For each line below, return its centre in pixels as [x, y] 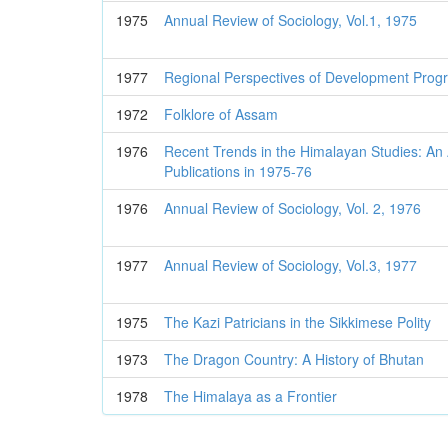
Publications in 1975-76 [238, 171]
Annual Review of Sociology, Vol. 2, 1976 [293, 208]
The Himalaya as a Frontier [251, 396]
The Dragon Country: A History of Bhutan [294, 359]
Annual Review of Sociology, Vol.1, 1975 [291, 20]
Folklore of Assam [221, 114]
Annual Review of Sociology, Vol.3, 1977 [291, 265]
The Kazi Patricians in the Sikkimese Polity [298, 322]
